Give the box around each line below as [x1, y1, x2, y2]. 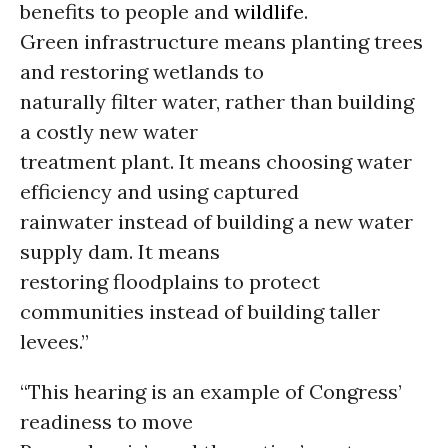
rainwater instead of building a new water [20, 209, 413, 234]
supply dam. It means [20, 239, 220, 264]
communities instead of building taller [20, 299, 380, 324]
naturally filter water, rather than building [20, 89, 414, 114]
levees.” [20, 329, 89, 354]
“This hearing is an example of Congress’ [20, 379, 402, 404]
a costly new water [20, 119, 198, 144]
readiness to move [20, 409, 193, 434]
